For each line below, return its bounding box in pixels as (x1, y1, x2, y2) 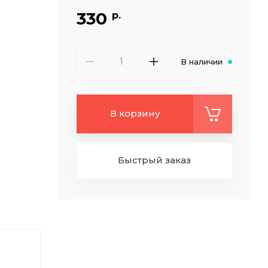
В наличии (181, 57, 223, 66)
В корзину (109, 108, 160, 119)
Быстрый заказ (118, 154, 191, 166)
